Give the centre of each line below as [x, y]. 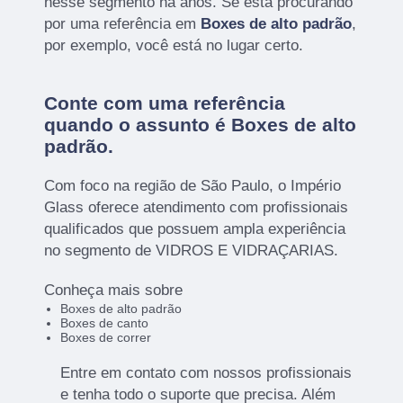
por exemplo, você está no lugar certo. [174, 45]
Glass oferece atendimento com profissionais [197, 207]
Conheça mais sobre [114, 290]
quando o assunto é [138, 124]
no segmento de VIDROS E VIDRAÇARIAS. [192, 250]
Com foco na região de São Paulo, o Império [193, 185]
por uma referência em [123, 23]
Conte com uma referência [165, 103]
